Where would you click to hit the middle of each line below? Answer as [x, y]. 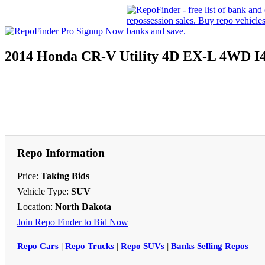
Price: [29, 176]
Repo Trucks [90, 246]
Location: [36, 206]
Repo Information [61, 153]
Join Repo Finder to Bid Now [73, 222]
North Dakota [83, 206]
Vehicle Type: [44, 191]
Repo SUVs [143, 246]
